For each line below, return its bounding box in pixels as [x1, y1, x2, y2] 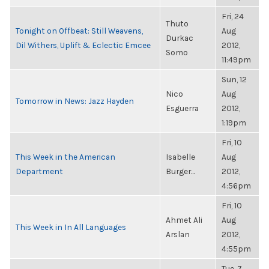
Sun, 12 [222, 74, 247, 84]
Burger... [166, 166, 195, 176]
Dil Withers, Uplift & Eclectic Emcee [16, 40, 151, 50]
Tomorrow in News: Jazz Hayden [16, 96, 134, 106]
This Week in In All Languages [16, 222, 126, 232]
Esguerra [166, 103, 199, 113]
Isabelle [166, 152, 195, 162]
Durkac [166, 33, 193, 43]
